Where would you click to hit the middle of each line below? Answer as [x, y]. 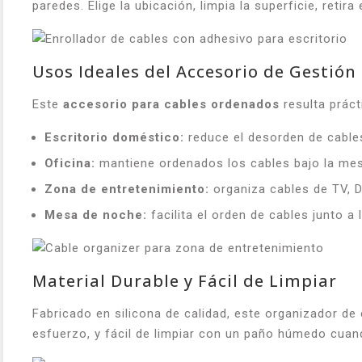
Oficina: [70, 164]
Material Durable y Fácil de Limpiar [185, 280]
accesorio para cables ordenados [171, 105]
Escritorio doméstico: [114, 138]
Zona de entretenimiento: [127, 189]
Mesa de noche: [96, 215]
